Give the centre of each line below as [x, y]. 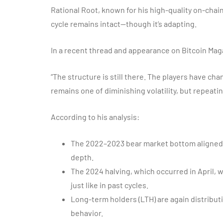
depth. [82, 157]
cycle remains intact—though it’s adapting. [124, 24]
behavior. [87, 213]
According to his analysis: [95, 117]
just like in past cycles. [110, 185]
